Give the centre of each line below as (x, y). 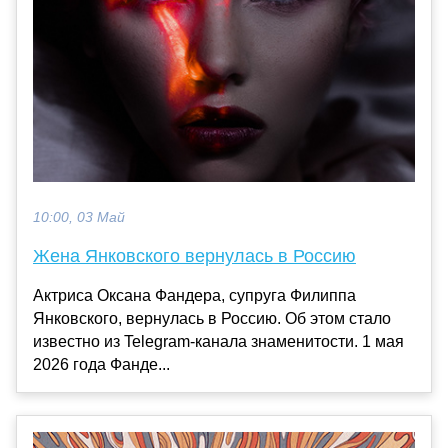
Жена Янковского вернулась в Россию (194, 255)
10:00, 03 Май (79, 217)
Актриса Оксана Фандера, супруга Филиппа (194, 295)
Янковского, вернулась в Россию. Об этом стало (212, 318)
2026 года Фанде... (101, 364)
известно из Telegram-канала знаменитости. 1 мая (218, 341)
